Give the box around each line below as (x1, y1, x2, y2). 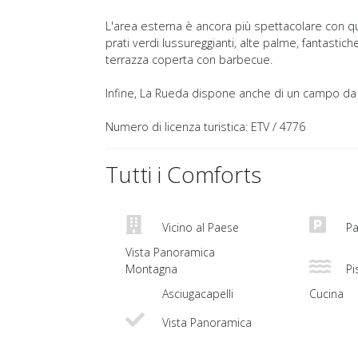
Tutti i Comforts (105, 159, 261, 190)
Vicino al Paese (159, 220, 239, 236)
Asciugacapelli (159, 286, 233, 302)
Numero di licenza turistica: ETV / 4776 (105, 119, 305, 135)
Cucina (309, 286, 344, 302)
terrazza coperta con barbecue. (105, 52, 272, 68)
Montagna (125, 261, 177, 277)
